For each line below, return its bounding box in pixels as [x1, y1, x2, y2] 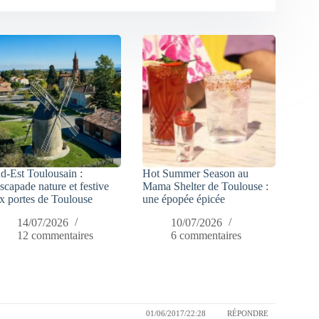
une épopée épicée [142, 193, 226, 206]
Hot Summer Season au [142, 167, 249, 180]
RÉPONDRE [226, 308, 268, 318]
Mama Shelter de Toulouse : [142, 180, 269, 193]
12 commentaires [17, 229, 94, 242]
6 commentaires [171, 229, 242, 242]
